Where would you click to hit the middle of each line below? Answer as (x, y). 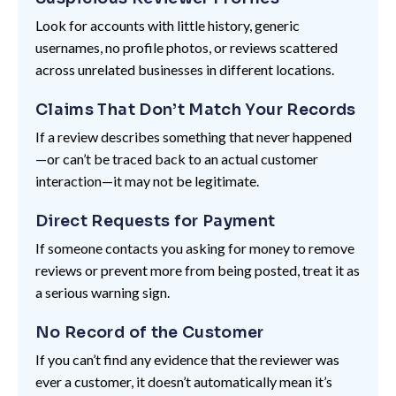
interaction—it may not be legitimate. (147, 180)
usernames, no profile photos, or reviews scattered (187, 47)
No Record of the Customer (150, 332)
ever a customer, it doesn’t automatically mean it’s (184, 381)
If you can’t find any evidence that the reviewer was (187, 359)
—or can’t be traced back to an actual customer (177, 158)
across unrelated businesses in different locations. (185, 69)
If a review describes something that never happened (194, 136)
